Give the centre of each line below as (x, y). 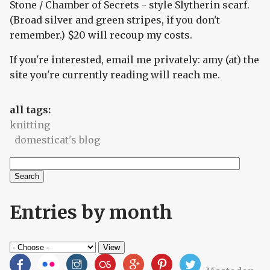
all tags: (31, 110)
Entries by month (91, 212)
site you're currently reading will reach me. (115, 75)
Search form (66, 187)
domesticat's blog (57, 140)
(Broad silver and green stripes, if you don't (115, 20)
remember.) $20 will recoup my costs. (101, 35)
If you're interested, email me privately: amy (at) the (134, 60)
